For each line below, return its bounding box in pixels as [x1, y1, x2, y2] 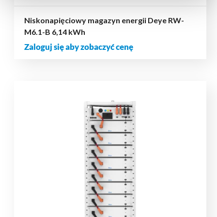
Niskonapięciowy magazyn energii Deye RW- [24, 15, 184, 25]
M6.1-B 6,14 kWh [24, 27, 85, 37]
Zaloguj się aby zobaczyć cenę [24, 42, 133, 52]
